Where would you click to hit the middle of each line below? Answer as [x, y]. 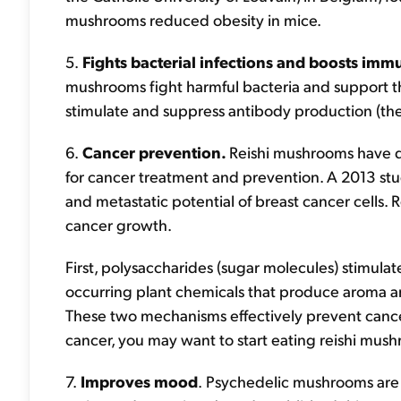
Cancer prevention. [154, 152]
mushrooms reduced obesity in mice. [193, 19]
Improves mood [137, 381]
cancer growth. [119, 224]
